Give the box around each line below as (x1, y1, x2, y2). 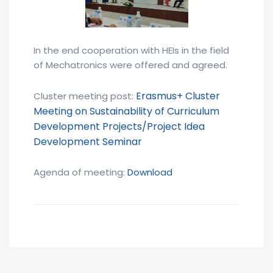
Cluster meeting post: (34, 89, 136, 102)
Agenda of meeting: (34, 165, 127, 179)
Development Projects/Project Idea (34, 119, 205, 133)
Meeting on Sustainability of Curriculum (34, 104, 219, 118)
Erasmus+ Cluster (136, 88, 220, 103)
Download (127, 165, 172, 179)
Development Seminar (34, 134, 142, 149)
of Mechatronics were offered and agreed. (34, 58, 227, 71)
